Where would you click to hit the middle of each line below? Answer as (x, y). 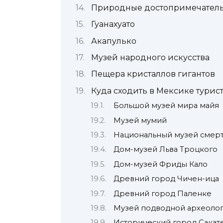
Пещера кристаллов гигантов (153, 74)
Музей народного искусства (150, 57)
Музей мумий (140, 120)
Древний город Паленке (163, 193)
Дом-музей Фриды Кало (161, 164)
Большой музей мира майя (167, 106)
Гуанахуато (113, 24)
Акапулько (113, 41)
